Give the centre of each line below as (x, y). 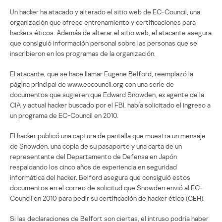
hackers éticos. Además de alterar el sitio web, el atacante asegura (111, 32)
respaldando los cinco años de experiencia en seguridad (93, 166)
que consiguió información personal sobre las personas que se (104, 43)
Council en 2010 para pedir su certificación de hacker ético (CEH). (107, 198)
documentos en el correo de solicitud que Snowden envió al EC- (106, 187)
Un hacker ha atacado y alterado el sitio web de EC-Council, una (105, 11)
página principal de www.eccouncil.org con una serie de (92, 84)
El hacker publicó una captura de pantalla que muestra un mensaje (108, 135)
